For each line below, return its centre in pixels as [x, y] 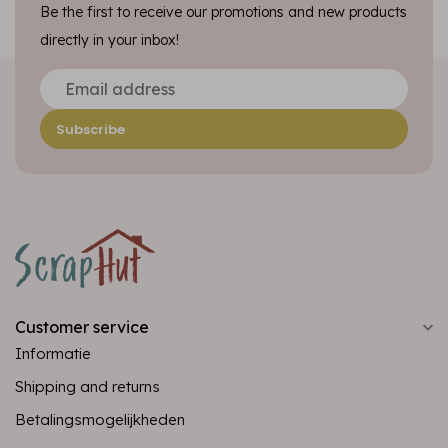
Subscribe [90, 129]
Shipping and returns [87, 386]
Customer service [82, 327]
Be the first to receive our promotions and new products [223, 12]
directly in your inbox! [109, 40]
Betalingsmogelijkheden [100, 419]
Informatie [53, 353]
